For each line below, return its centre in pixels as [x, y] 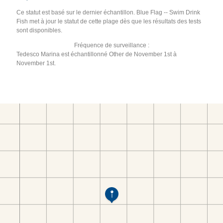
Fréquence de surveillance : [111, 45]
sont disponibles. [40, 30]
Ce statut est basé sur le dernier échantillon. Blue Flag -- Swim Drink [109, 12]
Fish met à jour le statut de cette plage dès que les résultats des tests [109, 21]
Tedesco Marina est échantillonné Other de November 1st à [97, 54]
